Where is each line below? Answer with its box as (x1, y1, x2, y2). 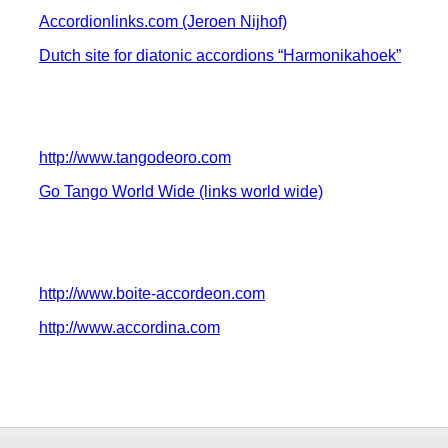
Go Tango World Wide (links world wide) (39, 183, 323, 201)
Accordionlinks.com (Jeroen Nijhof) (39, 13, 287, 31)
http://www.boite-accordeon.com (39, 285, 265, 303)
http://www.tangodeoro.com (39, 149, 231, 167)
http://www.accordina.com (39, 319, 220, 337)
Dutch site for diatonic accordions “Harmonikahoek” (39, 47, 401, 65)
